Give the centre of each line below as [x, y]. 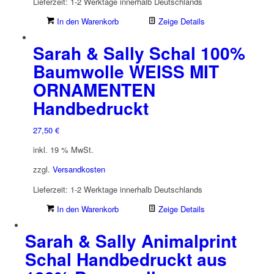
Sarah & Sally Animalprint [131, 240]
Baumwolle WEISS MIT [126, 72]
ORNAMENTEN [94, 90]
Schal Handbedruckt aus [126, 259]
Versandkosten [79, 169]
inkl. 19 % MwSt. [63, 150]
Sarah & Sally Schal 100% [139, 53]
